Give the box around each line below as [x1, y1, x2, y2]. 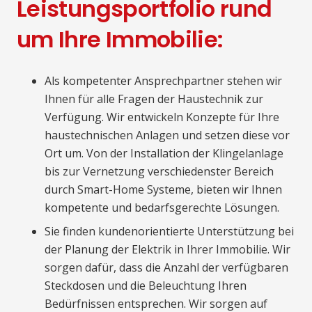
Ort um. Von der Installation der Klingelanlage [45, 145, 283, 161]
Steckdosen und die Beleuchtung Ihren [45, 277, 247, 293]
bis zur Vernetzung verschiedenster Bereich [45, 163, 274, 179]
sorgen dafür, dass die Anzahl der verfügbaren [45, 259, 288, 275]
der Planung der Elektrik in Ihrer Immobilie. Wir [45, 241, 290, 257]
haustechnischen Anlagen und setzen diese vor [45, 127, 290, 143]
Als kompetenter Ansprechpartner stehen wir [45, 72, 282, 88]
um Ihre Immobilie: [17, 23, 224, 55]
